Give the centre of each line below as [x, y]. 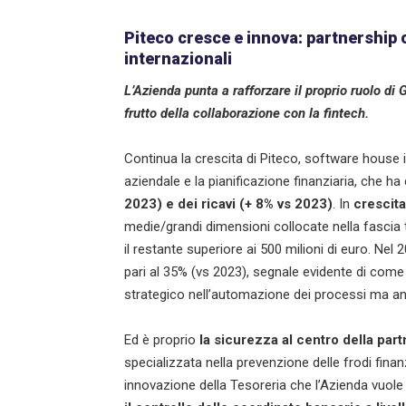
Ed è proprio [162, 339]
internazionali [178, 58]
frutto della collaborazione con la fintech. [246, 113]
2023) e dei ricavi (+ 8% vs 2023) [228, 203]
